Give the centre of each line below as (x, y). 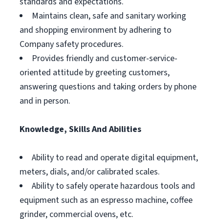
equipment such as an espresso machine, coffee (106, 200)
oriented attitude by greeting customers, (95, 73)
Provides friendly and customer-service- (105, 58)
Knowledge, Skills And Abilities (80, 129)
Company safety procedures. (72, 44)
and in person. (45, 101)
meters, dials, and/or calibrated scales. (90, 172)
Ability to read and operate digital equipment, (115, 158)
